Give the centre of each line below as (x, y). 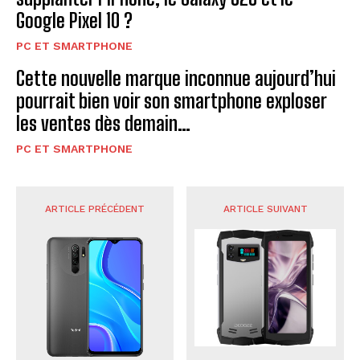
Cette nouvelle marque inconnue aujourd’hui (176, 78)
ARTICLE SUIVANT (265, 209)
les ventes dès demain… (103, 123)
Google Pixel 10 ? (74, 20)
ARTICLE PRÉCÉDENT (94, 209)
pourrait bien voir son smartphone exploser (172, 100)
